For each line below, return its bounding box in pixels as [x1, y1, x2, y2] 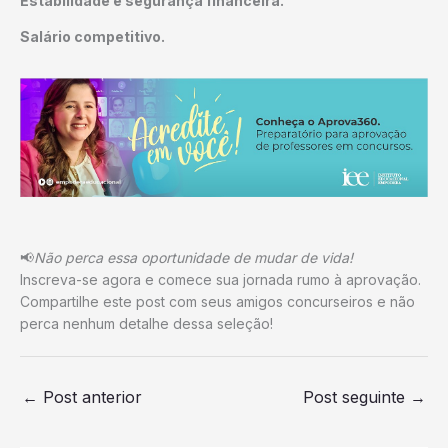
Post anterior [38, 387, 142, 408]
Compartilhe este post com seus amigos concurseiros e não [20, 293, 415, 311]
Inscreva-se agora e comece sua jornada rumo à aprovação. [20, 271, 421, 289]
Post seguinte [303, 387, 410, 408]
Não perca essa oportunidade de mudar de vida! [34, 249, 353, 267]
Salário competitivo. [20, 27, 165, 45]
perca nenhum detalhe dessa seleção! [20, 315, 273, 333]
